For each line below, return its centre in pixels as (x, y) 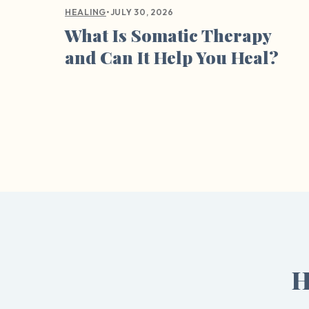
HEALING (86, 12)
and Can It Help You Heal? (172, 57)
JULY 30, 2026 (142, 12)
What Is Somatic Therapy (168, 34)
